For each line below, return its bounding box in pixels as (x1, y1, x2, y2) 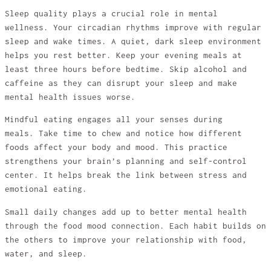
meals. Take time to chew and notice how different (5, 129, 242, 139)
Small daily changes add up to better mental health (5, 207, 247, 217)
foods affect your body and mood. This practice (5, 143, 227, 152)
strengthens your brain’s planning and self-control (5, 157, 247, 166)
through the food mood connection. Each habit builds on (5, 221, 266, 230)
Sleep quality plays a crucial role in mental (5, 8, 218, 18)
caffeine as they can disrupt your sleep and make (5, 78, 237, 88)
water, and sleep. (5, 249, 87, 258)
